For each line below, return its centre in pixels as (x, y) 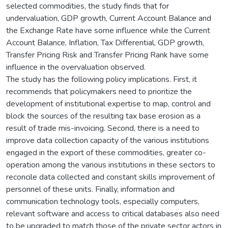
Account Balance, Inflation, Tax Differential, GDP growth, (105, 42)
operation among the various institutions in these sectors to (111, 165)
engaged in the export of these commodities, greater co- (106, 152)
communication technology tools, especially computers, (103, 201)
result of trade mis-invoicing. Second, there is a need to (103, 128)
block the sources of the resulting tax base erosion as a (103, 116)
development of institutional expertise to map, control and (108, 104)
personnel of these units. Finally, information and (90, 189)
